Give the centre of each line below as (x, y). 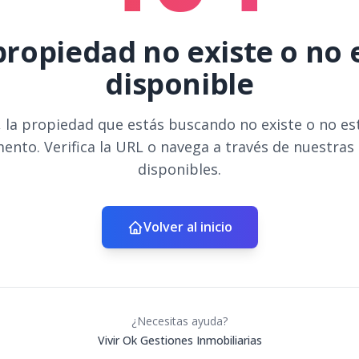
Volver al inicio (188, 227)
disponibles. (179, 169)
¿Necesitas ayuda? (179, 321)
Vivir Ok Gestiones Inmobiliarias (179, 340)
